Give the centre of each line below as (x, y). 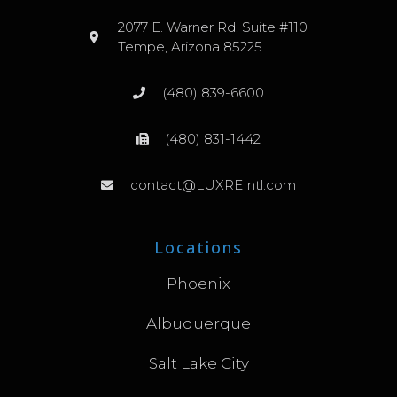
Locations (198, 247)
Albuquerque (198, 323)
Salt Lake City (198, 363)
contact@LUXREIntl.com (213, 184)
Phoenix (198, 283)
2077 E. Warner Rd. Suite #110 (213, 27)
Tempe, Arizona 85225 (191, 46)
